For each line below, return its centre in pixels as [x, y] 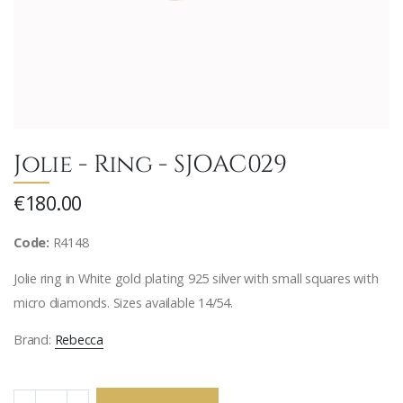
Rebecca [79, 339]
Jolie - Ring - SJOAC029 [150, 162]
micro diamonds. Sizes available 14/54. [123, 303]
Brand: [34, 339]
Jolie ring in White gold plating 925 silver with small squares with [196, 279]
